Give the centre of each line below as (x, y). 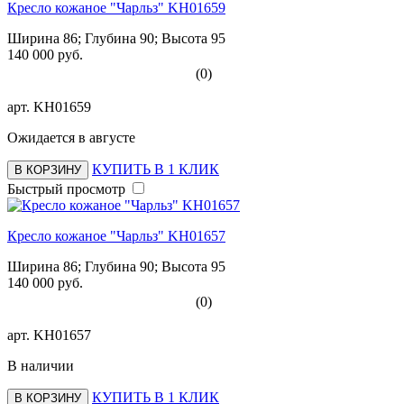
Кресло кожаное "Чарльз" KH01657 (116, 235)
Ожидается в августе (71, 137)
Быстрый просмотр (66, 188)
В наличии (41, 365)
